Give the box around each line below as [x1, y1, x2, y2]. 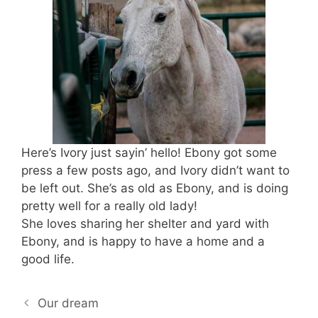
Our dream [38, 296, 99, 311]
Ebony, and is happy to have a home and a [21, 234, 265, 249]
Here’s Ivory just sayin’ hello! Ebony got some [21, 146, 277, 160]
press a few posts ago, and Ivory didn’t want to [21, 163, 290, 178]
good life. [21, 252, 75, 267]
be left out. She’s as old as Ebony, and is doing [21, 181, 288, 196]
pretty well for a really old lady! [21, 199, 197, 214]
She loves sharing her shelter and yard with [21, 216, 269, 231]
